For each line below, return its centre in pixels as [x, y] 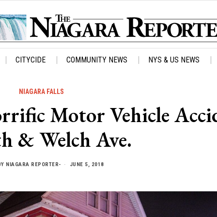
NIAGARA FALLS [41, 92]
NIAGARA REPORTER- [34, 164]
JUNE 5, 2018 [86, 164]
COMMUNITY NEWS [97, 60]
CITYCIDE [31, 60]
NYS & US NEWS [174, 60]
